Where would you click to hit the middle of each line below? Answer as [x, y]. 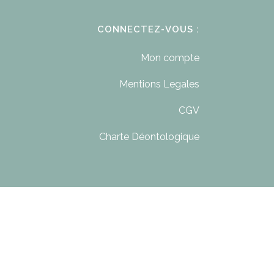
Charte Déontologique [149, 137]
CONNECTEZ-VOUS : [148, 29]
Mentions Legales [159, 84]
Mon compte [170, 58]
